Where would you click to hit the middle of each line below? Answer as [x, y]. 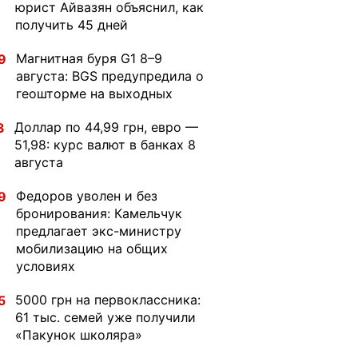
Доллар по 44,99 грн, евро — [106, 127]
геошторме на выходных [94, 93]
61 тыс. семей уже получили [105, 317]
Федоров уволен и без [87, 196]
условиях [46, 266]
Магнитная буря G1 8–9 [89, 58]
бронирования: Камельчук [99, 213]
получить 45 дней [72, 25]
